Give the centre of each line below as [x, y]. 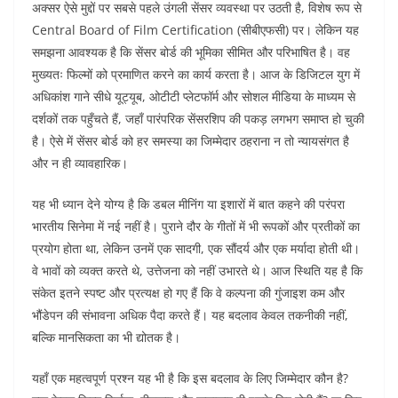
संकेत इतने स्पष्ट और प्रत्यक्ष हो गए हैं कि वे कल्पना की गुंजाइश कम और [188, 293]
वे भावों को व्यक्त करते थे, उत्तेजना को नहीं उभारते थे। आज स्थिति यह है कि [197, 271]
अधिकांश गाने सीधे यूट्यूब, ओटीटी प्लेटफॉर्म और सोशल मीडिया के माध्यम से [194, 97]
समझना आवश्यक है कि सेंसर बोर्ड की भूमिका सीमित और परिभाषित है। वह [191, 52]
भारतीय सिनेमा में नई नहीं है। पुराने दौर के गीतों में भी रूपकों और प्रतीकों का [196, 227]
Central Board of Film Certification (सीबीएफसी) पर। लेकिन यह [195, 30]
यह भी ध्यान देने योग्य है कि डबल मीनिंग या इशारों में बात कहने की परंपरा [188, 204]
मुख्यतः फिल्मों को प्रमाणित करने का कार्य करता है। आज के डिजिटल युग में [196, 75]
